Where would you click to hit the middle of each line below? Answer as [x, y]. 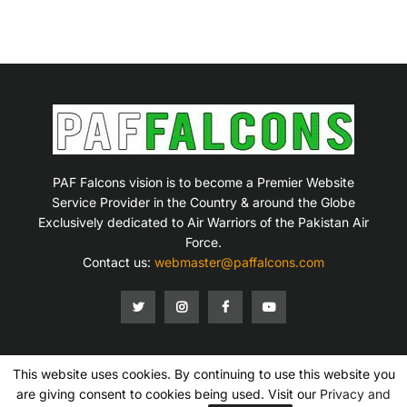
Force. [203, 242]
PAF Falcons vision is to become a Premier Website [203, 182]
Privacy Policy [233, 384]
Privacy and [355, 394]
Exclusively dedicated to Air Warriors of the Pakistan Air [203, 222]
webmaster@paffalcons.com [239, 262]
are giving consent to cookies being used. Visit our [168, 394]
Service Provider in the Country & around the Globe [203, 202]
